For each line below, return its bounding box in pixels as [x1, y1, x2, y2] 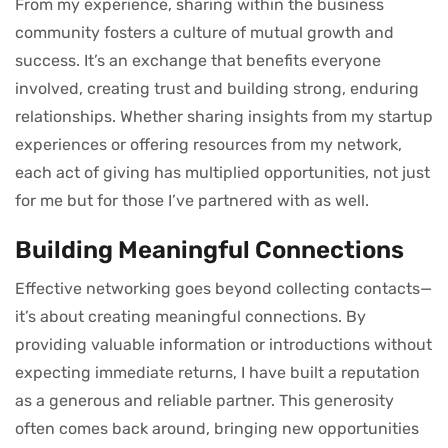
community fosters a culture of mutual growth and [15, 22, 394, 42]
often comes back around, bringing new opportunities [15, 418, 419, 438]
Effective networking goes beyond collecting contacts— [15, 278, 432, 298]
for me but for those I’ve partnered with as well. [15, 190, 369, 210]
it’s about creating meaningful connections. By [15, 306, 366, 326]
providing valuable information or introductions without [15, 334, 432, 354]
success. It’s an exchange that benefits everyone [15, 50, 381, 70]
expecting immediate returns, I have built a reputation [15, 362, 420, 382]
